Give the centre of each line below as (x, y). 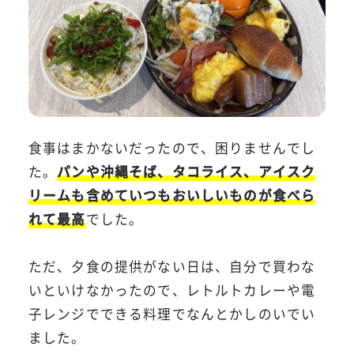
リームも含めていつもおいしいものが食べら (172, 196)
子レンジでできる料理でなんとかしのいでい (172, 314)
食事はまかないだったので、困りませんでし (172, 148)
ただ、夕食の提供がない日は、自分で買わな (172, 267)
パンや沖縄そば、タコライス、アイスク (186, 172)
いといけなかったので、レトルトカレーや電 (172, 290)
